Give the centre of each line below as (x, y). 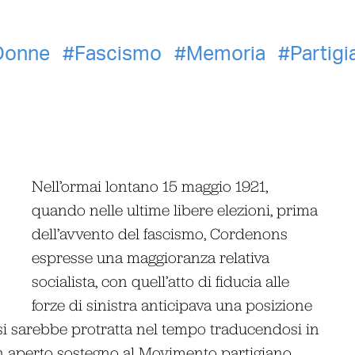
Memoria (225, 54)
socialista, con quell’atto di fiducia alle (161, 281)
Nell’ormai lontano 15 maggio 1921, (150, 185)
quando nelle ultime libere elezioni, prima (175, 209)
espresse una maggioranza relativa (151, 257)
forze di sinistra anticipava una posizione (172, 304)
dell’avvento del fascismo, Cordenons (160, 233)
